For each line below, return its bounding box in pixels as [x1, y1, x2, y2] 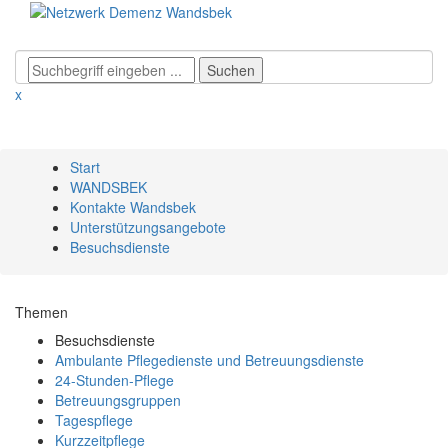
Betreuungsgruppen [55, 390, 181, 411]
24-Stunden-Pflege [55, 370, 174, 391]
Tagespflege [55, 410, 133, 431]
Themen [15, 302, 68, 323]
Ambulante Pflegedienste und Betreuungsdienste [55, 350, 364, 371]
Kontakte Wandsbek [70, 197, 196, 218]
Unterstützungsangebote [70, 217, 226, 238]
